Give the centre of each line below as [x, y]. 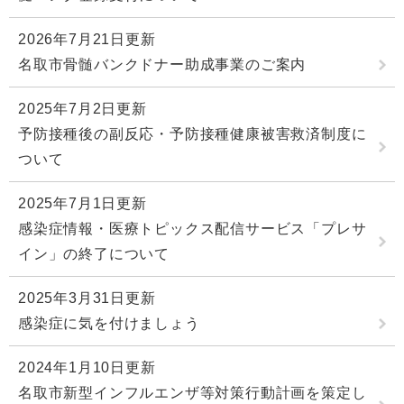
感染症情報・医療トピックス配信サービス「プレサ [193, 229]
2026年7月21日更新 [87, 40]
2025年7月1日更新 [83, 204]
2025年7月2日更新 [83, 109]
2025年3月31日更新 [87, 298]
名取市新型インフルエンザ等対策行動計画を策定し [193, 393]
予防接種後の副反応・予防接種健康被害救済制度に [193, 134]
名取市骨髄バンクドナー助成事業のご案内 [162, 65]
